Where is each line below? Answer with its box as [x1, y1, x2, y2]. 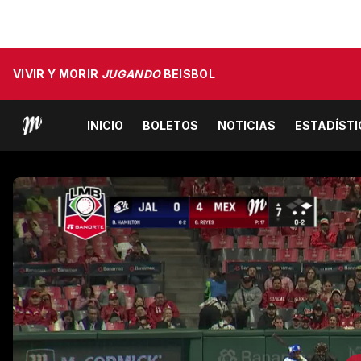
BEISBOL [160, 67, 216, 81]
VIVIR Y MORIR [13, 67, 102, 81]
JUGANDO [101, 67, 161, 81]
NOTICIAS [218, 118, 276, 132]
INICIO [87, 118, 123, 132]
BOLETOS [143, 118, 198, 132]
